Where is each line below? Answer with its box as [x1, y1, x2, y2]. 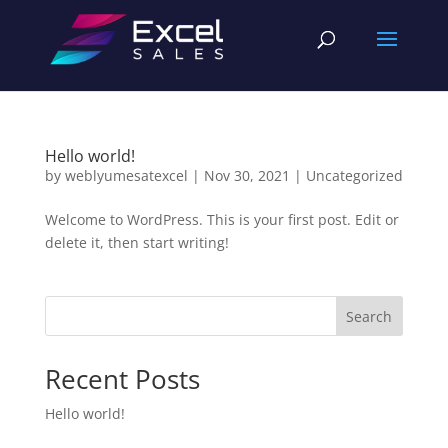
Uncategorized [305, 166, 403, 185]
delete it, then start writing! [44, 233, 229, 252]
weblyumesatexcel [64, 166, 188, 185]
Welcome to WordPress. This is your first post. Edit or [44, 210, 399, 229]
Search [346, 306, 393, 326]
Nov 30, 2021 [203, 166, 290, 185]
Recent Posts [44, 361, 200, 397]
